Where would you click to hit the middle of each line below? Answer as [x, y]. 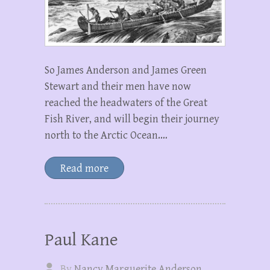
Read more [84, 169]
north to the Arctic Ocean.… [106, 136]
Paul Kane [81, 240]
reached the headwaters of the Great [126, 103]
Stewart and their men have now [118, 87]
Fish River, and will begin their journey [132, 119]
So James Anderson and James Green [126, 71]
